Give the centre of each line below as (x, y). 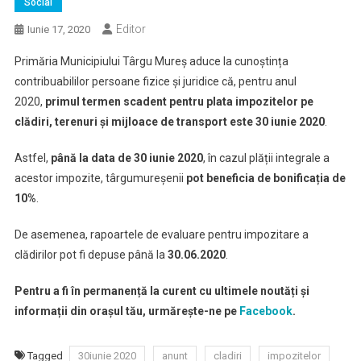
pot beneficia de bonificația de (266, 178)
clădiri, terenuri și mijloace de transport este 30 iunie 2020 (169, 122)
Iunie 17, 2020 (58, 29)
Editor (131, 29)
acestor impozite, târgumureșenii (100, 178)
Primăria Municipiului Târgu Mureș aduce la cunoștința (151, 61)
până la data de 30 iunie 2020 (127, 158)
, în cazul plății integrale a (266, 158)
